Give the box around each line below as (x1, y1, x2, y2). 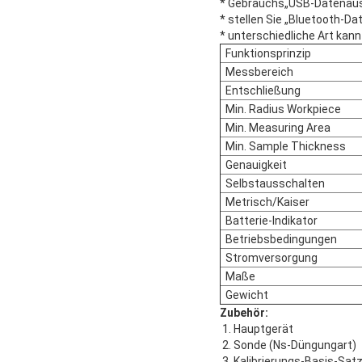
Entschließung (221, 83, 301, 97)
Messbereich (221, 65, 293, 78)
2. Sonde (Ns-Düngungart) (220, 338, 356, 351)
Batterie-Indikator (221, 213, 318, 227)
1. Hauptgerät (220, 322, 293, 335)
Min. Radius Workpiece (221, 102, 341, 116)
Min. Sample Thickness (221, 139, 346, 153)
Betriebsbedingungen (221, 232, 337, 246)
